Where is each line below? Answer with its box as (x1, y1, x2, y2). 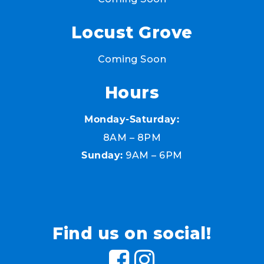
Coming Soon (97, 54, 167, 65)
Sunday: (81, 151, 123, 161)
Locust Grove (71, 22, 193, 43)
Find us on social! (52, 223, 212, 244)
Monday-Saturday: (84, 115, 180, 126)
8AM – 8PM (103, 132, 161, 144)
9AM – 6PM (123, 150, 183, 161)
